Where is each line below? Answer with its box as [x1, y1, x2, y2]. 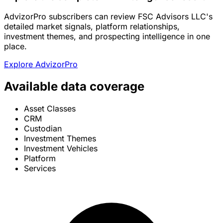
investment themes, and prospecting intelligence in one [4, 31, 210, 42]
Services [24, 163, 56, 174]
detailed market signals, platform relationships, [4, 21, 180, 32]
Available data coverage [4, 79, 144, 94]
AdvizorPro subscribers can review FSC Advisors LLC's [4, 11, 213, 22]
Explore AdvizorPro [4, 59, 78, 70]
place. [4, 41, 27, 52]
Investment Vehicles [24, 143, 98, 154]
